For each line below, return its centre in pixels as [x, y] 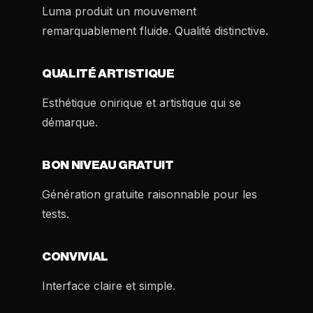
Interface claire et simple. [109, 286]
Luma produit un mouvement [119, 11]
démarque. [70, 122]
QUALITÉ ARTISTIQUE [108, 74]
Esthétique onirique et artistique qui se [141, 103]
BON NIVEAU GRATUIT [108, 165]
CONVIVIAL [75, 257]
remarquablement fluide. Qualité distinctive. [155, 31]
